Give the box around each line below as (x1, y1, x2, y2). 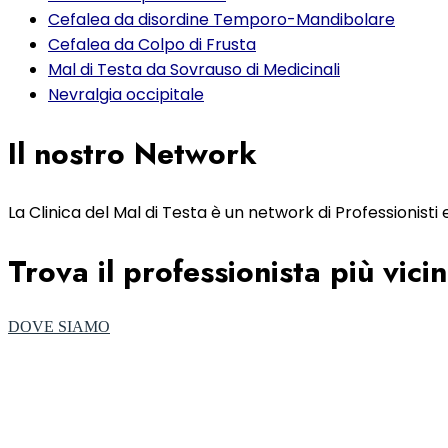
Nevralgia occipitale (48, 83, 204, 107)
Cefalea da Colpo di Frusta (48, 33, 256, 57)
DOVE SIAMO (8, 318, 110, 336)
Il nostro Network (8, 132, 257, 176)
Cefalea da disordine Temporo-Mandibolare (48, 8, 395, 32)
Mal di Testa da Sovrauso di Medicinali (48, 58, 340, 82)
